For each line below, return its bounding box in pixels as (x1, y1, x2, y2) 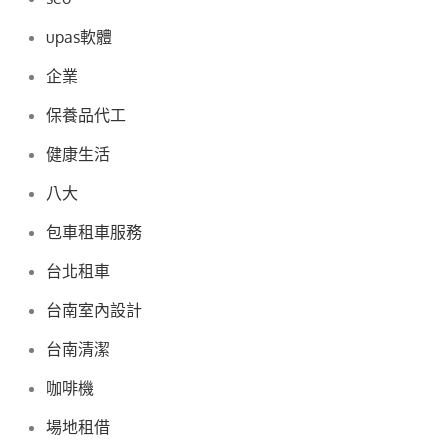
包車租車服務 (46, 222, 143, 243)
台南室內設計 (46, 300, 143, 321)
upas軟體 (46, 27, 113, 48)
